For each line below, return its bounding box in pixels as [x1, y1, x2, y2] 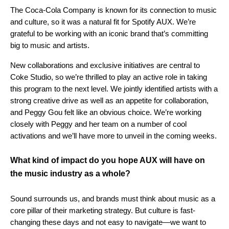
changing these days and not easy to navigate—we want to [10, 218, 206, 227]
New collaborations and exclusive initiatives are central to [10, 61, 200, 70]
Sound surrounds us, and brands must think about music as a [10, 194, 215, 203]
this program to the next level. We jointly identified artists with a [10, 84, 218, 94]
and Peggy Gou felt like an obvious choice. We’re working [10, 108, 201, 117]
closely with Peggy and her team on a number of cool [10, 120, 187, 129]
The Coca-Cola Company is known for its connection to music [10, 6, 217, 15]
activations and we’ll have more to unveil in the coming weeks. [10, 131, 217, 141]
